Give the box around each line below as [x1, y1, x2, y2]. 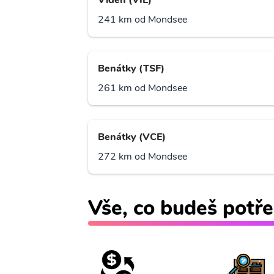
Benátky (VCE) [98, 130, 166, 144]
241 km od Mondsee [98, 13, 187, 27]
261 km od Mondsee [98, 81, 187, 95]
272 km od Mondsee [98, 150, 187, 164]
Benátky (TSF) [98, 62, 165, 76]
